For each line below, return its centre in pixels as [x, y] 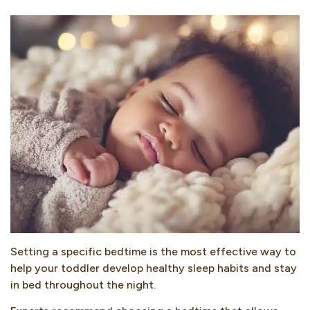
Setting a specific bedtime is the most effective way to [153, 251]
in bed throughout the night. [84, 284]
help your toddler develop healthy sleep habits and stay [154, 268]
